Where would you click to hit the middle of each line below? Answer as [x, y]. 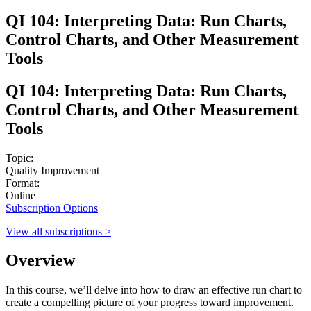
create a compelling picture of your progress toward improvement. [150, 303]
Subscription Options [52, 208]
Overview [40, 261]
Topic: [19, 158]
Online [20, 195]
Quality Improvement [52, 170]
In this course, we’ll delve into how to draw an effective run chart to [154, 290]
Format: [23, 183]
